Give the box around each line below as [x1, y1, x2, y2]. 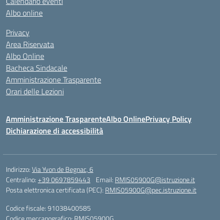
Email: [96, 174, 115, 185]
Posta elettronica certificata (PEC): [6, 185, 105, 195]
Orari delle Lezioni [6, 85, 64, 97]
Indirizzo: [6, 164, 32, 174]
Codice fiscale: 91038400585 [6, 203, 91, 213]
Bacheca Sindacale [6, 62, 67, 74]
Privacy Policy [145, 113, 192, 125]
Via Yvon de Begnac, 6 [32, 164, 93, 174]
